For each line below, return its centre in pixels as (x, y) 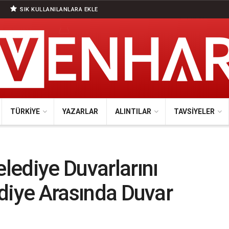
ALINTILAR (133, 111)
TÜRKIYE (25, 111)
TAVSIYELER (194, 111)
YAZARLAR (80, 111)
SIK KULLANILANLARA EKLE (58, 9)
